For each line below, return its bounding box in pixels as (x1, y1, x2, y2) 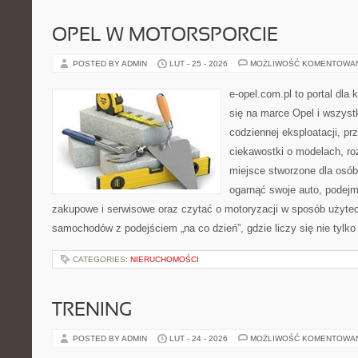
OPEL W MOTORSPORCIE (52, 27, 278, 45)
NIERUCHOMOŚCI (130, 255, 199, 264)
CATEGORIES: (73, 255, 130, 264)
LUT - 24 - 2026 (169, 334, 228, 343)
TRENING (52, 302, 132, 320)
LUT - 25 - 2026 (169, 59, 228, 68)
